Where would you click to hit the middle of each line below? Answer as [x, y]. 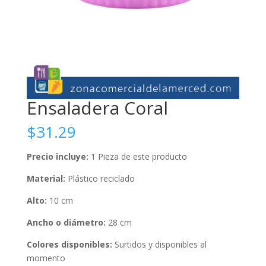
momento [46, 258]
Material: [46, 179]
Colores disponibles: [69, 245]
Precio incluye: [58, 157]
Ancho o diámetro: [66, 223]
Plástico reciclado [100, 179]
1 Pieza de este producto [139, 157]
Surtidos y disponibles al [159, 245]
